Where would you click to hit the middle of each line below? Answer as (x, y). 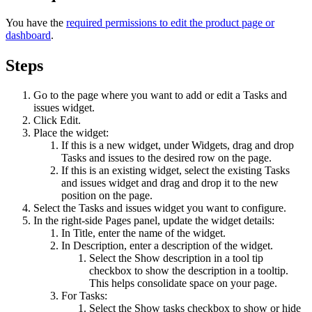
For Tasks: (84, 295)
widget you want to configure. (219, 208)
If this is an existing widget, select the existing (163, 170)
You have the (36, 22)
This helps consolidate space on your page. (183, 283)
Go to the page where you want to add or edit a (138, 95)
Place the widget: (71, 132)
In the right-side (69, 220)
